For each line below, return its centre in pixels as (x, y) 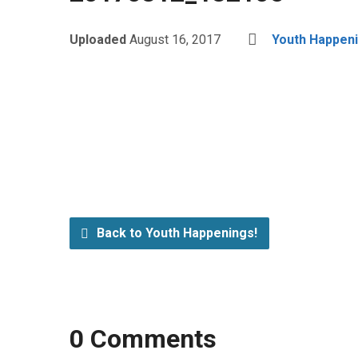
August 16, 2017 (175, 40)
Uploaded (99, 40)
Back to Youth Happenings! (175, 233)
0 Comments (143, 339)
